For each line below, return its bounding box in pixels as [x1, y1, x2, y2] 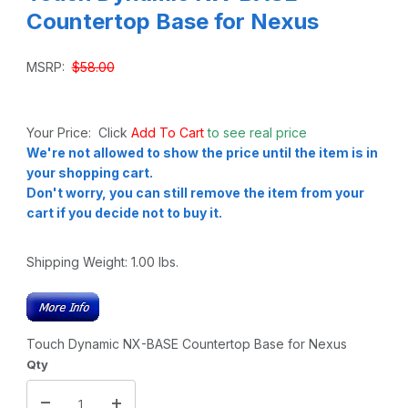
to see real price [207, 124, 307, 140]
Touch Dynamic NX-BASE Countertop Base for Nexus [25, 335, 347, 352]
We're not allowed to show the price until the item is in [25, 144, 378, 160]
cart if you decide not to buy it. [25, 204, 222, 220]
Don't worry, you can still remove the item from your [25, 184, 364, 200]
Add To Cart [130, 124, 208, 140]
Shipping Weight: [25, 253, 131, 270]
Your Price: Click [25, 124, 131, 140]
